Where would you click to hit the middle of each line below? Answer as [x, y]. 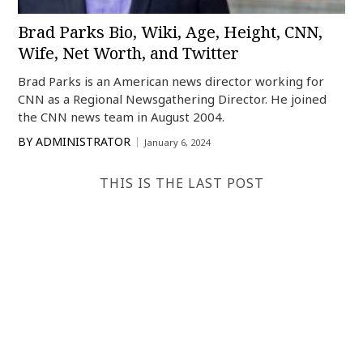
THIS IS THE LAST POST [181, 184]
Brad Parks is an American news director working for [171, 81]
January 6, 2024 [177, 143]
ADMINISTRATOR [83, 142]
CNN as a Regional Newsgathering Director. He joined [173, 99]
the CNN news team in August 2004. [122, 117]
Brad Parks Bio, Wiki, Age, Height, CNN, [171, 32]
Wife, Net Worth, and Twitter [129, 53]
